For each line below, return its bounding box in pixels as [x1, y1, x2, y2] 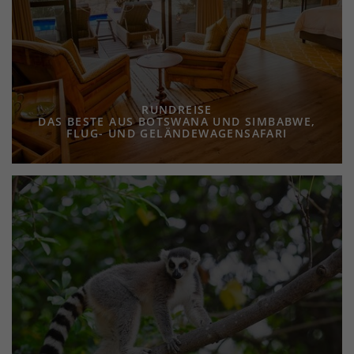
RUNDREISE [141, 102, 213, 117]
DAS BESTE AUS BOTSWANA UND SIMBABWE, [38, 114, 316, 129]
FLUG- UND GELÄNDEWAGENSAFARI [66, 126, 288, 141]
